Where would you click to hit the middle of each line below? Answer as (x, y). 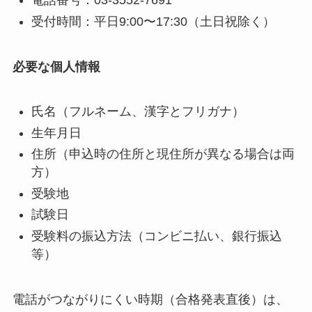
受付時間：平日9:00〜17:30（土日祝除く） (153, 21)
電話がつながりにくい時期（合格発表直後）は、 (150, 299)
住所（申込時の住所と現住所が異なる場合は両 (163, 154)
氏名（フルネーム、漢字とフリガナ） (138, 112)
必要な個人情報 (56, 67)
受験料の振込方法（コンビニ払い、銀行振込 (156, 236)
